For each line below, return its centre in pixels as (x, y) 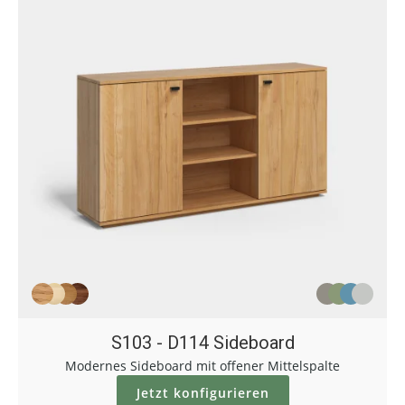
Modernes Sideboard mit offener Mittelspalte (202, 366)
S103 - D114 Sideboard (202, 343)
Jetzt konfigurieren (202, 393)
